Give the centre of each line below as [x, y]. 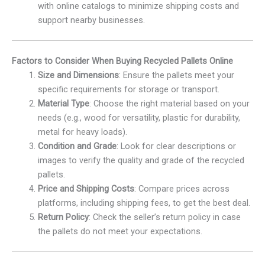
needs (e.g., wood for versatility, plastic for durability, [139, 117]
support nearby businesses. [91, 20]
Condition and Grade [77, 146]
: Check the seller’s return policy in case [164, 217]
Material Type [63, 103]
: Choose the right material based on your [169, 103]
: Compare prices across [182, 188]
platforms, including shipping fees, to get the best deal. [144, 203]
